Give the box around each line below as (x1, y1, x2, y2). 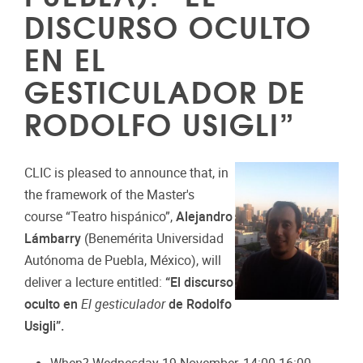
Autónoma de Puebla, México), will (24, 252, 221, 268)
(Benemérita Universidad (81, 230, 224, 246)
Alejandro (176, 208, 233, 224)
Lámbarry (24, 230, 81, 246)
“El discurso (165, 274, 233, 290)
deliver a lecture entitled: (24, 274, 165, 290)
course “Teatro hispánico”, (24, 208, 176, 224)
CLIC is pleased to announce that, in (24, 164, 228, 181)
